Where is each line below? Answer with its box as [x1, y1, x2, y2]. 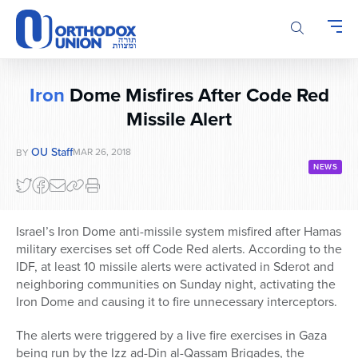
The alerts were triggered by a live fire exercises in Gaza [16, 326, 327, 344]
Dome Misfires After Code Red [64, 81, 329, 109]
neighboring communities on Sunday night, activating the [16, 275, 336, 293]
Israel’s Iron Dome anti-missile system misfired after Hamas [16, 222, 341, 241]
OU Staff [31, 144, 73, 161]
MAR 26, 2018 [73, 145, 131, 159]
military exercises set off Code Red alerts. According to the [16, 240, 342, 258]
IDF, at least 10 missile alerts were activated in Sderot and [16, 257, 334, 276]
